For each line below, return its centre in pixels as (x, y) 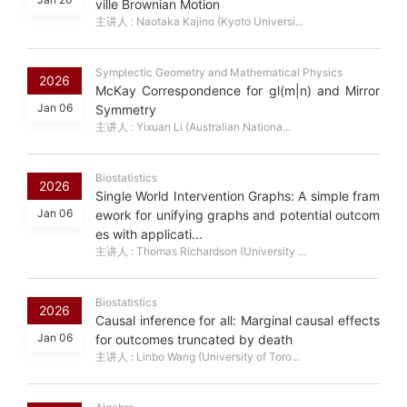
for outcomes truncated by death (194, 340)
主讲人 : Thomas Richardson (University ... (201, 252)
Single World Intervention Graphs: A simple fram (238, 196)
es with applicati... (149, 234)
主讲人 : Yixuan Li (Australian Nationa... (193, 127)
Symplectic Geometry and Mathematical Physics (219, 73)
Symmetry (126, 110)
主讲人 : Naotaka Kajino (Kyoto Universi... (199, 22)
